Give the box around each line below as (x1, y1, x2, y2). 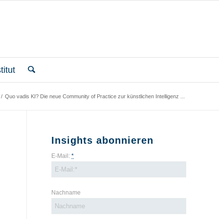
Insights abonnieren (51, 135, 154, 146)
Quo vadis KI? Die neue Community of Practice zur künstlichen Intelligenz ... (5, 93, 185, 99)
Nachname (51, 189, 81, 196)
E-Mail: (51, 153, 72, 159)
